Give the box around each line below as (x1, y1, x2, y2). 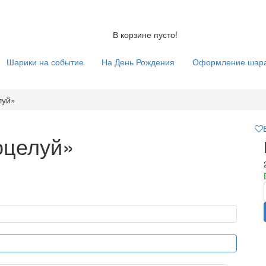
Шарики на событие (7, 56, 84, 68)
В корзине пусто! (112, 28, 178, 40)
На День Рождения (102, 56, 175, 68)
